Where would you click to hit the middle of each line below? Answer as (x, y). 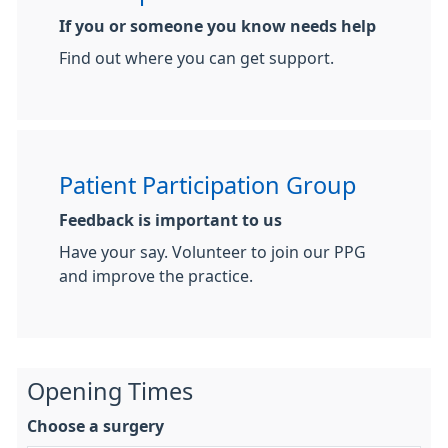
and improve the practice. (156, 275)
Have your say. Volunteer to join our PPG (212, 251)
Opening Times (110, 391)
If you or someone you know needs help (217, 25)
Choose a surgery (95, 425)
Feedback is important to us (170, 219)
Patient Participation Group (207, 185)
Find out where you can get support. (196, 57)
